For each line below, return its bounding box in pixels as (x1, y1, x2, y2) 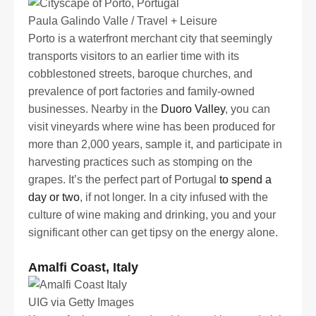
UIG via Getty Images (28, 296, 134, 308)
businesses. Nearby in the (28, 102, 161, 115)
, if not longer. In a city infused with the (80, 190, 268, 203)
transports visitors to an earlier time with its (28, 49, 239, 62)
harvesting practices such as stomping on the (28, 155, 253, 168)
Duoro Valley (161, 102, 225, 115)
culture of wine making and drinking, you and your (28, 208, 276, 221)
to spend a (219, 173, 272, 186)
